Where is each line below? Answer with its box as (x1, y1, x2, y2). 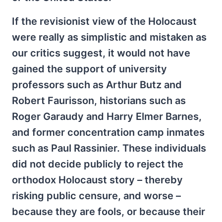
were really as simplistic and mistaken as (12, 31, 207, 43)
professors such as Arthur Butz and (12, 79, 182, 91)
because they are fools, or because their (12, 206, 205, 218)
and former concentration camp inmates (12, 126, 205, 138)
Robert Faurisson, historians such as (12, 95, 186, 107)
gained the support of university (12, 63, 167, 75)
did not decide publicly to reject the (12, 158, 183, 170)
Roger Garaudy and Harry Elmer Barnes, (12, 111, 202, 122)
